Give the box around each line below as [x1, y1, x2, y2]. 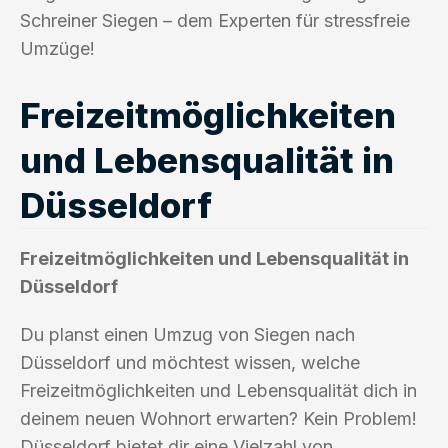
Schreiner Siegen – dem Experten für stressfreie [20, 9, 410, 31]
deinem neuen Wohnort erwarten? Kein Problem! [20, 407, 417, 429]
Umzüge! [20, 37, 95, 59]
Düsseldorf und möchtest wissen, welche [20, 351, 360, 373]
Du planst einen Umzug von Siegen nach [20, 323, 355, 345]
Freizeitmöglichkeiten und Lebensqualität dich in [20, 379, 417, 401]
